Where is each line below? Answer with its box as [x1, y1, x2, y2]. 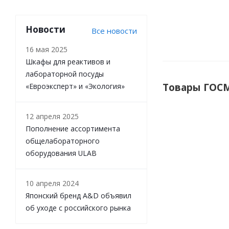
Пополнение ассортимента [26, 124, 120, 133]
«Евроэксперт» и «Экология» [26, 81, 125, 91]
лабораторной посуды [26, 69, 104, 79]
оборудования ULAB [26, 148, 97, 158]
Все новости [91, 26, 137, 36]
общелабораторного [26, 136, 100, 146]
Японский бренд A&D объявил [26, 191, 131, 200]
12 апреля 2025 [26, 111, 79, 121]
